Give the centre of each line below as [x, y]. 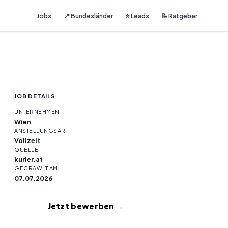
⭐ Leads [137, 16]
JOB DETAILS [35, 96]
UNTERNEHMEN [37, 112]
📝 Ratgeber [179, 16]
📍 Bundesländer [88, 16]
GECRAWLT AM [36, 168]
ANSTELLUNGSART [41, 131]
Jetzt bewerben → [85, 206]
